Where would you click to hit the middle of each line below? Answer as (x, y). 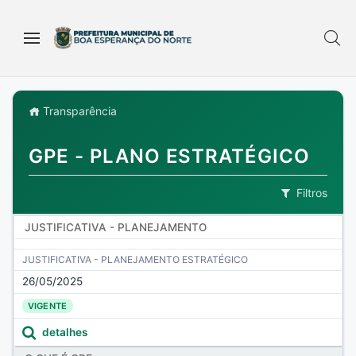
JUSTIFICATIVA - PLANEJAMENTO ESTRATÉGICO (135, 260)
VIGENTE (47, 306)
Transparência (78, 111)
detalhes (64, 332)
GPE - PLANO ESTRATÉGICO (170, 156)
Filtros (312, 193)
